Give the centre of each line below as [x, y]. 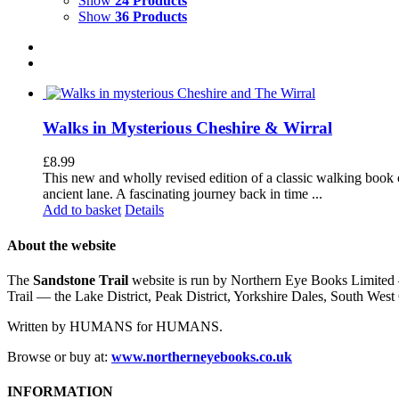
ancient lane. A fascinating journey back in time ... [183, 194]
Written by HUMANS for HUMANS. [115, 326]
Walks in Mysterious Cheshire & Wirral [187, 127]
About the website [61, 245]
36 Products [151, 16]
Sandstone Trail [81, 280]
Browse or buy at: [59, 356]
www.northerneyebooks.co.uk [202, 356]
